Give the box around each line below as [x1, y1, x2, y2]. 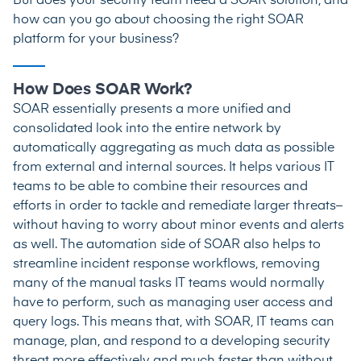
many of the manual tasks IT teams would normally [13, 276, 325, 290]
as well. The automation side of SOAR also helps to [13, 238, 321, 251]
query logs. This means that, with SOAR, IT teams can [13, 315, 334, 329]
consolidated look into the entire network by [13, 122, 281, 135]
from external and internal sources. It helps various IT [13, 160, 334, 174]
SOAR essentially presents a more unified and [13, 102, 291, 116]
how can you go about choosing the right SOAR [13, 13, 304, 27]
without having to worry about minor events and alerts [13, 218, 344, 232]
